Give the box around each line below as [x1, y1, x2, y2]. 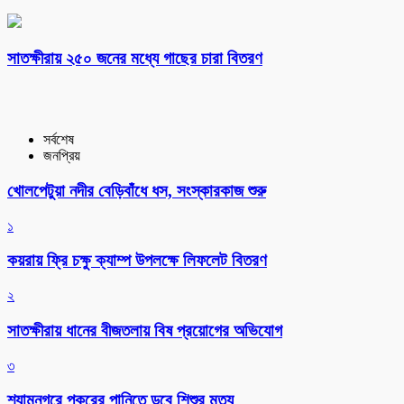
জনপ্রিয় [43, 148, 80, 164]
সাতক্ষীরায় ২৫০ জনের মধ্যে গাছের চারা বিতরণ [7, 48, 262, 68]
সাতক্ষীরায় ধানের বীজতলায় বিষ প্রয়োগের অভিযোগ [7, 320, 282, 340]
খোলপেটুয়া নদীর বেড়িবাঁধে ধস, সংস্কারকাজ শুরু [7, 181, 266, 200]
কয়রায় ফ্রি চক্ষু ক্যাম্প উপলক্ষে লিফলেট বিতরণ [7, 251, 267, 271]
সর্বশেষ [43, 132, 74, 148]
